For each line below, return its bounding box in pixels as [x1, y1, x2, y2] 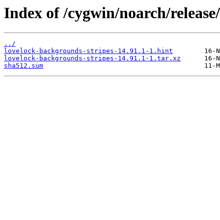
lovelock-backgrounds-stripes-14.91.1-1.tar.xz [4, 55, 181, 62]
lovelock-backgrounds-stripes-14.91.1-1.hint [4, 47, 173, 55]
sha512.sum [4, 62, 43, 70]
